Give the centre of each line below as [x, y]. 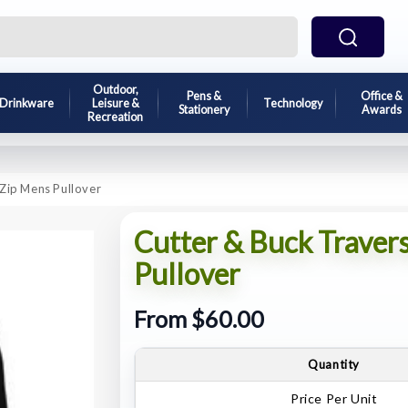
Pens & [204, 96]
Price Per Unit [334, 398]
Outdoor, [115, 89]
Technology [292, 103]
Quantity [334, 364]
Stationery [204, 110]
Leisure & [115, 103]
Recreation [116, 117]
